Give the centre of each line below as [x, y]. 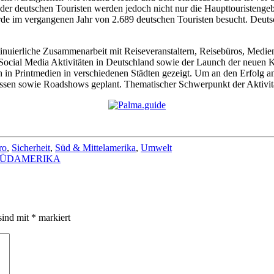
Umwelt [156, 147]
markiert [53, 218]
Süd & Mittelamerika [95, 147]
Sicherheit [31, 147]
